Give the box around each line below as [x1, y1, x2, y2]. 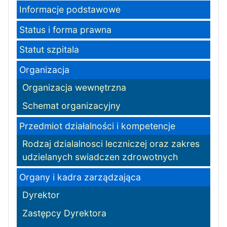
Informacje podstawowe [19, 4, 121, 15]
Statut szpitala [19, 44, 79, 55]
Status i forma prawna [19, 24, 111, 35]
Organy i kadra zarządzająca [19, 171, 141, 182]
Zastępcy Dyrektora [22, 207, 107, 218]
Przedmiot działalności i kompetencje [19, 120, 175, 131]
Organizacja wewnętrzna [22, 82, 127, 93]
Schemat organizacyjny [22, 100, 121, 111]
